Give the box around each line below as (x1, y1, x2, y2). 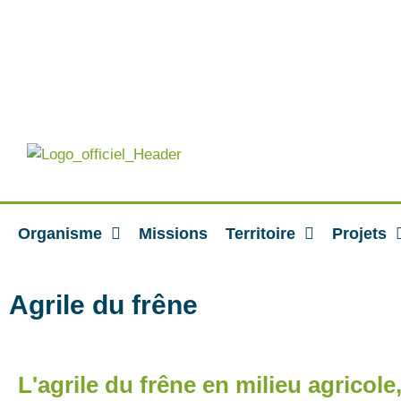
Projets (332, 225, 387, 243)
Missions (139, 225, 208, 243)
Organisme (18, 225, 102, 243)
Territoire (226, 225, 295, 243)
